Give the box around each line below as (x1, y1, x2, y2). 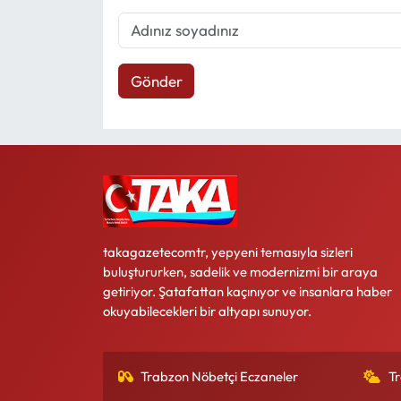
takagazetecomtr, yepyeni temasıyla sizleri (102, 243, 353, 260)
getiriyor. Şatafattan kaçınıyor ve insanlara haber (102, 283, 392, 300)
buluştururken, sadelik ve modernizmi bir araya (102, 263, 378, 280)
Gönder (130, 71, 183, 90)
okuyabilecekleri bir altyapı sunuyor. (102, 303, 311, 320)
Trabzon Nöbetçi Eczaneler (141, 368, 299, 385)
